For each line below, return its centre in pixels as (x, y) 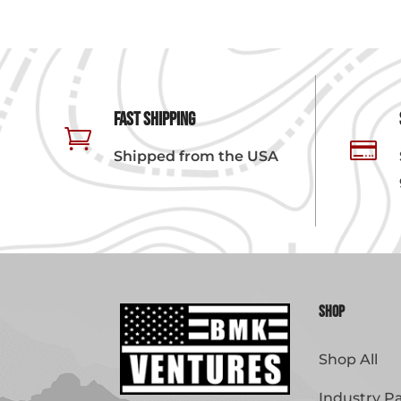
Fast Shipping (154, 119)
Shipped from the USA (196, 156)
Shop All (348, 359)
